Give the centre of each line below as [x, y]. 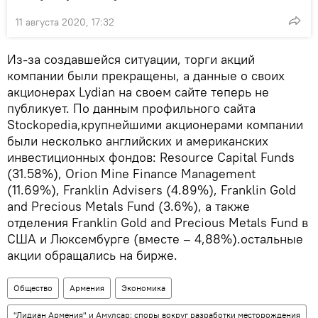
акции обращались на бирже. [92, 256]
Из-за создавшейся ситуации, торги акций [131, 60]
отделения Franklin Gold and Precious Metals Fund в [158, 223]
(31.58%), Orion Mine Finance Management [131, 174]
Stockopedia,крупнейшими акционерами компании [155, 125]
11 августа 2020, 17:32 [65, 22]
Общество [33, 288]
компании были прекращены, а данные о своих [146, 76]
